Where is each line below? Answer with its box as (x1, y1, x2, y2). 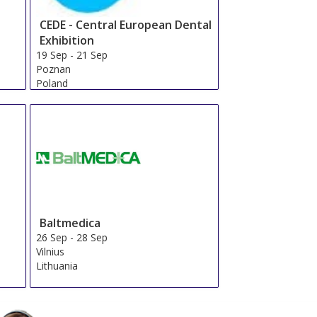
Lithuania (36, 258, 79, 272)
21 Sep (76, 47, 108, 62)
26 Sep (36, 230, 68, 244)
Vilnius (36, 244, 65, 258)
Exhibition (40, 32, 95, 48)
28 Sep (76, 230, 108, 244)
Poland (36, 76, 69, 90)
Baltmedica (40, 214, 101, 231)
